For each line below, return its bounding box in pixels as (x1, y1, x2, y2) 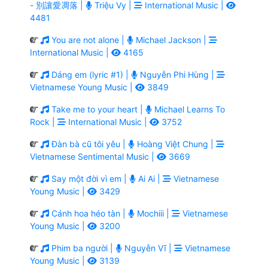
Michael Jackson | (133, 34, 209, 45)
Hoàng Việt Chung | (135, 138, 216, 149)
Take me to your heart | (49, 103, 145, 114)
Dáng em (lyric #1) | (49, 69, 131, 80)
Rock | (30, 116, 57, 127)
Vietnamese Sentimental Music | (30, 151, 157, 162)
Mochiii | (135, 208, 172, 218)
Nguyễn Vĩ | (122, 242, 174, 253)
